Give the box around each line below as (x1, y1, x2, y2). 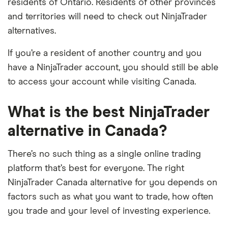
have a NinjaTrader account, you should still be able (8, 63, 218, 73)
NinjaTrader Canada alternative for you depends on (8, 178, 217, 188)
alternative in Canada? (8, 124, 167, 139)
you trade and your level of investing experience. (8, 207, 210, 216)
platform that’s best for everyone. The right (8, 164, 184, 174)
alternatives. (8, 26, 56, 36)
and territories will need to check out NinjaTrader (8, 12, 207, 22)
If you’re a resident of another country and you (8, 49, 202, 59)
